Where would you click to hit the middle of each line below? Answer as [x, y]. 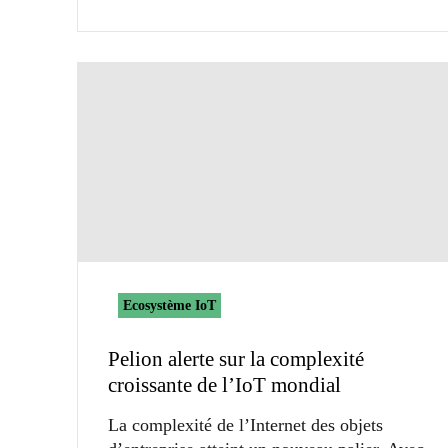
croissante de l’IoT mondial [224, 384]
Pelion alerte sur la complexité [236, 358]
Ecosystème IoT [169, 305]
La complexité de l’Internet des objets [245, 424]
